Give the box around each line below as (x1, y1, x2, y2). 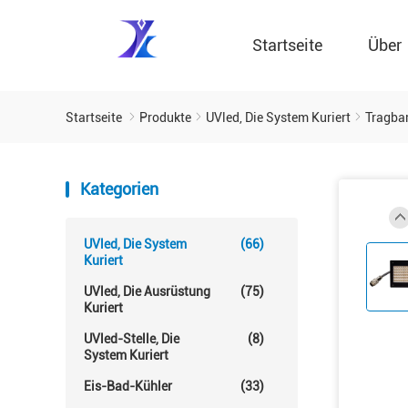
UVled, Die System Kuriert (206, 110, 351, 125)
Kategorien (80, 179, 158, 199)
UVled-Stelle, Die (84, 331, 179, 346)
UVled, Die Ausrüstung (84, 284, 210, 299)
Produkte (139, 110, 191, 125)
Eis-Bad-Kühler (84, 379, 172, 393)
